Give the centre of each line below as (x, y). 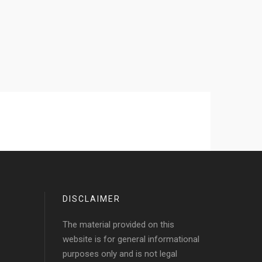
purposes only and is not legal (120, 254)
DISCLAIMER (92, 199)
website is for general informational (131, 239)
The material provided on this (118, 225)
